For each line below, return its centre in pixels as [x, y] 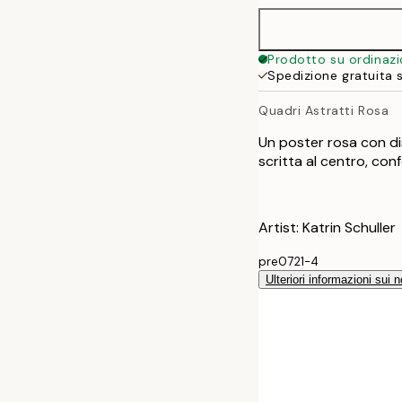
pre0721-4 [288, 261]
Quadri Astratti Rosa [324, 110]
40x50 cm [335, 42]
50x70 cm [335, 85]
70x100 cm [339, 128]
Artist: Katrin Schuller [327, 227]
